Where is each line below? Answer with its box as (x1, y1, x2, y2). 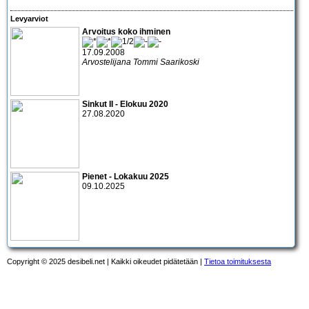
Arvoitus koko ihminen (82, 26, 170, 37)
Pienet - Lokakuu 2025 (82, 171, 169, 181)
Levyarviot (10, 14, 48, 23)
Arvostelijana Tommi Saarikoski (82, 57, 199, 67)
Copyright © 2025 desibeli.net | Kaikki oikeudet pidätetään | (7, 257, 204, 266)
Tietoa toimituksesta (204, 257, 271, 266)
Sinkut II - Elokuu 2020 (82, 99, 168, 109)
